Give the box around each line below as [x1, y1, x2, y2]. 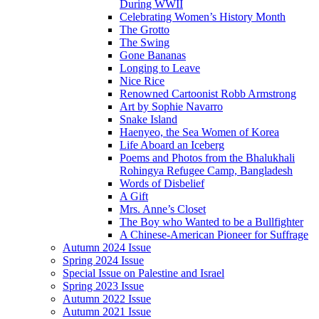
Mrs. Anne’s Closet [120, 202, 206, 215]
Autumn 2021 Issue [63, 305, 151, 318]
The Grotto [120, 23, 169, 36]
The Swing [120, 36, 169, 48]
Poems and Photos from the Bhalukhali [120, 151, 295, 164]
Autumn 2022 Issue [63, 292, 151, 305]
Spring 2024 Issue [63, 253, 144, 266]
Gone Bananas [120, 48, 186, 61]
